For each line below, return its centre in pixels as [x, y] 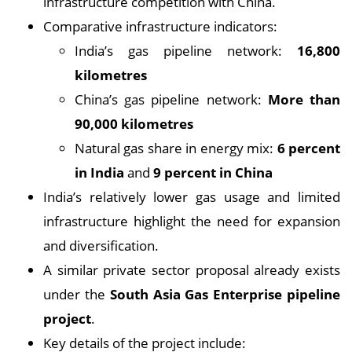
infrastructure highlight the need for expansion [192, 221]
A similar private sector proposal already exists [192, 270]
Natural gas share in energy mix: [176, 148]
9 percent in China [213, 172]
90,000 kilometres [134, 124]
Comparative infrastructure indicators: [160, 26]
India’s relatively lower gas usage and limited [192, 197]
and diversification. [101, 246]
